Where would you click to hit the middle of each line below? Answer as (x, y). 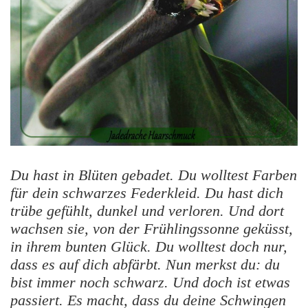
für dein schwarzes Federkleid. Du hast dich (147, 193)
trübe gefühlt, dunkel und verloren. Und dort (147, 211)
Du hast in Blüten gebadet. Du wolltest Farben (154, 175)
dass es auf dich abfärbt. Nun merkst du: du (145, 265)
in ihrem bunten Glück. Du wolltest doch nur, (149, 247)
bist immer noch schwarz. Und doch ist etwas (150, 283)
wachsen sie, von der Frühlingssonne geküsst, (152, 229)
